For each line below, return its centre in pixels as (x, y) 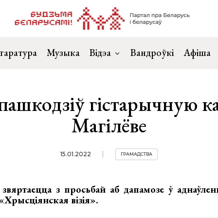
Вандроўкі (152, 53)
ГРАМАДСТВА (136, 154)
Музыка (63, 53)
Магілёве (109, 125)
